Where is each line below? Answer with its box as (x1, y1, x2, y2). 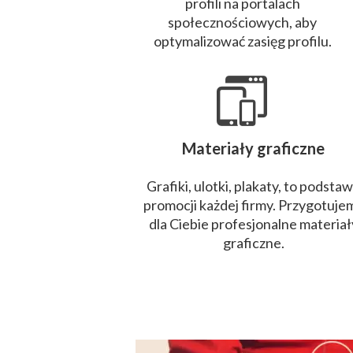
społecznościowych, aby (168, 13, 317, 31)
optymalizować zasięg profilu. (153, 32, 332, 50)
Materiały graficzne (182, 139, 325, 158)
